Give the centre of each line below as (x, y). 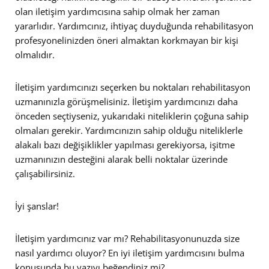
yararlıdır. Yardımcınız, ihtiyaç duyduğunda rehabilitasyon (134, 26)
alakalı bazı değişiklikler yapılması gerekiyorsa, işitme (125, 144)
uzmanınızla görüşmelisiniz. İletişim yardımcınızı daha (126, 101)
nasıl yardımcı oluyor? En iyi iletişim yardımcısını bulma (130, 252)
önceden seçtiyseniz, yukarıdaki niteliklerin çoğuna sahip (132, 116)
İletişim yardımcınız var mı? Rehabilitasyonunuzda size (127, 238)
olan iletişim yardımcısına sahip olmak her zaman (117, 11)
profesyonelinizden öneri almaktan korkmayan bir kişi (127, 40)
